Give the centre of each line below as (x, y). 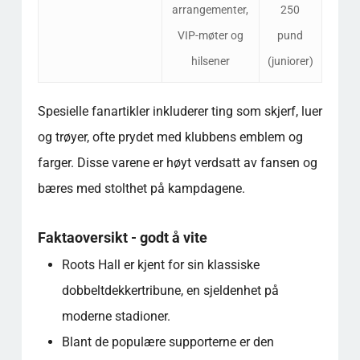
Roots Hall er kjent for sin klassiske (160, 264)
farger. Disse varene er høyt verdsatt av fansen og (177, 162)
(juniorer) (290, 61)
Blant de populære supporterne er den (168, 342)
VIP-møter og (210, 35)
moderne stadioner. (116, 316)
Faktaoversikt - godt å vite (122, 237)
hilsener (210, 61)
